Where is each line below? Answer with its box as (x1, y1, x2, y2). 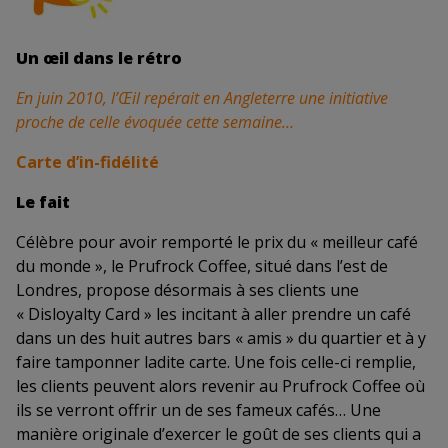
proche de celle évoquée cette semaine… (16, 111, 294, 134)
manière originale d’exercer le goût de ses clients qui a (16, 423, 421, 446)
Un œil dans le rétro (16, 47, 182, 70)
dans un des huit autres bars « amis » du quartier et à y (16, 327, 426, 350)
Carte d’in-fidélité (16, 151, 167, 174)
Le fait (16, 191, 70, 214)
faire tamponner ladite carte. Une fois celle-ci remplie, (16, 351, 416, 374)
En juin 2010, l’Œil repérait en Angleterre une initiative (16, 87, 388, 110)
